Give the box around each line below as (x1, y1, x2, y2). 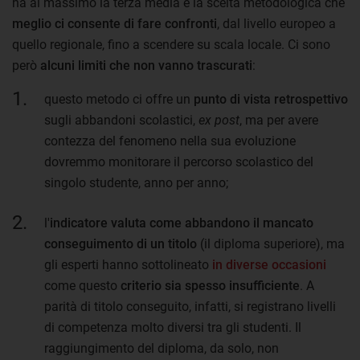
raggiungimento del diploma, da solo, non (44, 340, 279, 356)
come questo (44, 277, 121, 293)
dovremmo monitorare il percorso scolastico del (44, 153, 313, 170)
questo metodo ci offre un (44, 91, 194, 107)
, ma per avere (239, 112, 318, 128)
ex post (195, 112, 239, 128)
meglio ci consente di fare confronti (12, 15, 217, 31)
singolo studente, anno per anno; (44, 174, 228, 190)
